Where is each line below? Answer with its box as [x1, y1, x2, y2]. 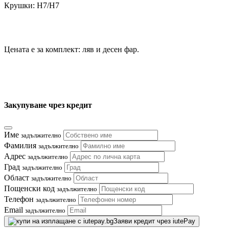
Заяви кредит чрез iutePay [113, 217, 195, 225]
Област [4, 173, 31, 182]
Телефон [4, 195, 36, 204]
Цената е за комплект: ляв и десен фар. [4, 44, 139, 54]
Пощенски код [4, 184, 57, 193]
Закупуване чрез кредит [4, 100, 92, 109]
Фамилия [4, 141, 38, 150]
